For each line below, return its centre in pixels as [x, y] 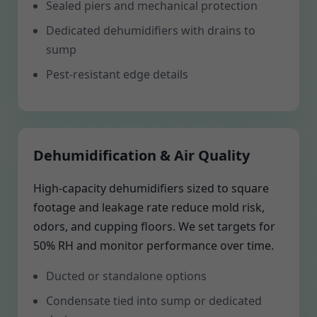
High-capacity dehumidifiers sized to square [151, 188]
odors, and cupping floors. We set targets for [154, 226]
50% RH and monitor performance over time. [154, 246]
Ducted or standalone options [126, 276]
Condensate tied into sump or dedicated [154, 301]
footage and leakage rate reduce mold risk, [149, 207]
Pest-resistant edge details [117, 74]
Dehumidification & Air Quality [142, 155]
